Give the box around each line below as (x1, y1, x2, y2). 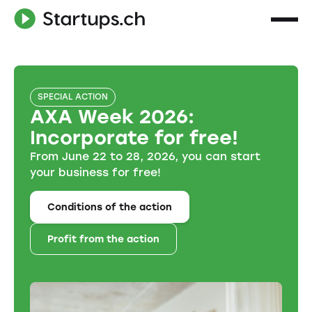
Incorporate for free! (30, 125, 239, 149)
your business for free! (30, 165, 162, 179)
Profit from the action (47, 233, 159, 244)
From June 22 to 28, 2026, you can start (30, 149, 261, 163)
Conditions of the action (47, 201, 172, 213)
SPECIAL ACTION (38, 91, 109, 102)
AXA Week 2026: (30, 104, 195, 128)
